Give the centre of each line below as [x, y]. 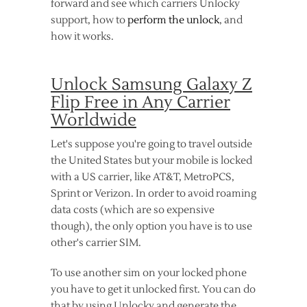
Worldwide [94, 120]
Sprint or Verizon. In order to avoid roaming [153, 194]
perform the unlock [173, 20]
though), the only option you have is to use [151, 226]
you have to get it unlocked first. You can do [153, 290]
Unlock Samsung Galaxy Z [151, 85]
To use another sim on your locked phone [149, 273]
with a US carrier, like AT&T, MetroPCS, [143, 177]
